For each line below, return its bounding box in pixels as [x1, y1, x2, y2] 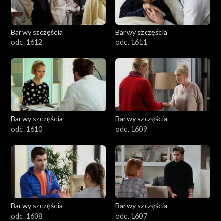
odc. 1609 [115, 125, 147, 134]
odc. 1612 [11, 38, 42, 47]
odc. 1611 [115, 38, 147, 47]
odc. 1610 [11, 125, 42, 134]
